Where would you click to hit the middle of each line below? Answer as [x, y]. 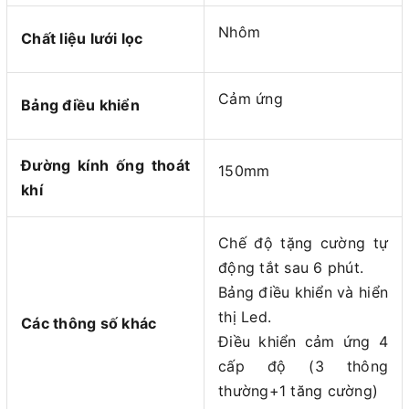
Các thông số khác [89, 324]
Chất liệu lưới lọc [82, 39]
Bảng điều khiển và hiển [303, 293]
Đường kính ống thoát [105, 166]
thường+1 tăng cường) [298, 391]
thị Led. [245, 317]
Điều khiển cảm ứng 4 [303, 342]
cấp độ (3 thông [303, 367]
